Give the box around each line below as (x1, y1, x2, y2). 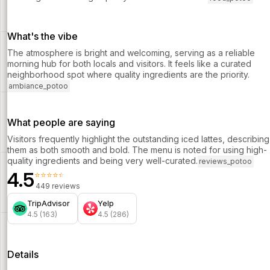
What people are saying (7, 116, 115, 128)
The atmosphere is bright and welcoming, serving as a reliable (7, 47, 255, 58)
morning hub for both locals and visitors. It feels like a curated (7, 58, 251, 69)
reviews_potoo (199, 157, 253, 166)
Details (7, 248, 39, 260)
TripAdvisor (27, 198, 70, 208)
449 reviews (36, 181, 80, 190)
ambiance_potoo (8, 81, 69, 91)
